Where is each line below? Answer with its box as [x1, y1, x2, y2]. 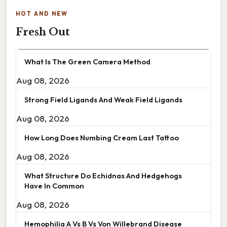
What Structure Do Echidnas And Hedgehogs [24, 170, 182, 180]
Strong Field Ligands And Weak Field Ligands [24, 94, 182, 104]
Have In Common [24, 180, 84, 191]
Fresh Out [16, 25, 70, 38]
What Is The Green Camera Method [24, 56, 150, 66]
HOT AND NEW [16, 10, 68, 17]
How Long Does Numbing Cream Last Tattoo [24, 132, 179, 142]
